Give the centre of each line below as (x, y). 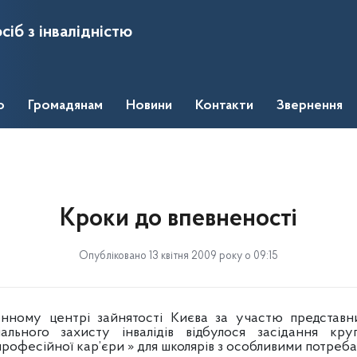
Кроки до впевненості (178, 219)
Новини (149, 106)
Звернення (310, 106)
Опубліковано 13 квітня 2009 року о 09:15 (178, 256)
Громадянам (65, 106)
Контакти (224, 106)
